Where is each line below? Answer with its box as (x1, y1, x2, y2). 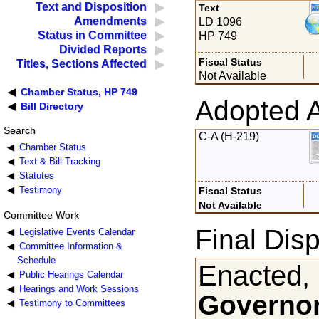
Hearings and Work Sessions (19, 283, 139, 294)
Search (3, 125, 36, 137)
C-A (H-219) (199, 130, 260, 142)
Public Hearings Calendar (19, 268, 123, 280)
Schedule (17, 254, 56, 266)
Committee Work (3, 209, 79, 221)
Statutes (19, 170, 54, 182)
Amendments (74, 15, 147, 28)
